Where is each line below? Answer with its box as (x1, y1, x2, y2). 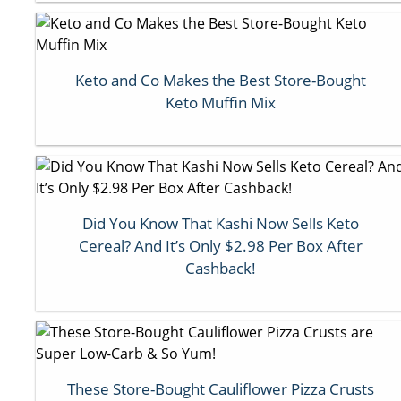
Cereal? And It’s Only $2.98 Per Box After (79, 235, 363, 256)
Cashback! (185, 257, 257, 278)
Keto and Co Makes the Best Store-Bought (75, 69, 367, 90)
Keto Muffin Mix (166, 91, 277, 113)
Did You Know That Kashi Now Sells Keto (82, 212, 360, 234)
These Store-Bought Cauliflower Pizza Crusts (67, 378, 375, 399)
